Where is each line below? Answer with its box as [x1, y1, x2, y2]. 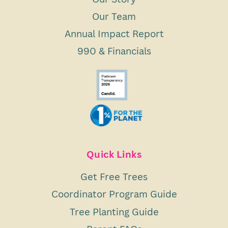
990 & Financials [77, 44, 151, 58]
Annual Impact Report [64, 26, 164, 40]
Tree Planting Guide [69, 205, 159, 218]
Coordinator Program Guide [51, 187, 177, 201]
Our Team [92, 9, 136, 22]
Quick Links [86, 148, 142, 161]
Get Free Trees [80, 170, 148, 183]
